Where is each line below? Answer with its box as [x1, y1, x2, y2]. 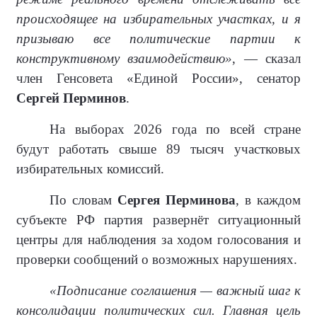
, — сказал [232, 51, 301, 67]
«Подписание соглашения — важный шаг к [50, 283, 301, 299]
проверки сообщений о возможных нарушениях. [16, 252, 297, 267]
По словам [50, 192, 118, 208]
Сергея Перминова [117, 192, 236, 208]
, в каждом [236, 192, 301, 208]
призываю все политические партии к [16, 31, 301, 47]
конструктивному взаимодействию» [16, 51, 233, 67]
